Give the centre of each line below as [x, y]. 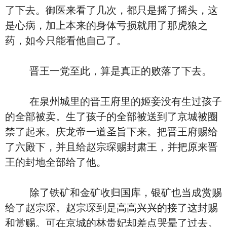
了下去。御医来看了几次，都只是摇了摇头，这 [111, 10]
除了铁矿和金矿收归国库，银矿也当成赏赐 [113, 193]
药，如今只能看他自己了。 [66, 41]
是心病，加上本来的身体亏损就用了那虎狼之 [106, 25]
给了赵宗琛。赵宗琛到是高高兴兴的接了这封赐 [111, 208]
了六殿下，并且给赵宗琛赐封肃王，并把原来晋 [111, 147]
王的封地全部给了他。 [56, 162]
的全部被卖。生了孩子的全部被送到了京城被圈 [111, 117]
